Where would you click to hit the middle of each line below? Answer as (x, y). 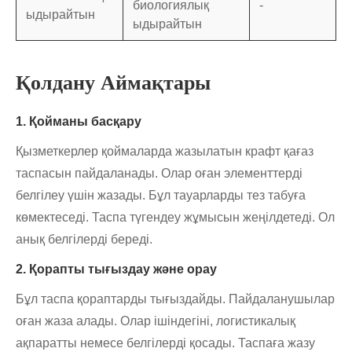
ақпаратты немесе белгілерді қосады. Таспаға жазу (165, 343)
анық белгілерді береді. (84, 240)
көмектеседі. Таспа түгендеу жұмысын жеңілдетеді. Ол (175, 218)
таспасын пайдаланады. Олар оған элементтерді (159, 174)
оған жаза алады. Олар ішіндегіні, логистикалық (156, 321)
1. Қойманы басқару (79, 122)
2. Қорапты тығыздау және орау (116, 269)
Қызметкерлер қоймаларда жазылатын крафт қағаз (165, 152)
